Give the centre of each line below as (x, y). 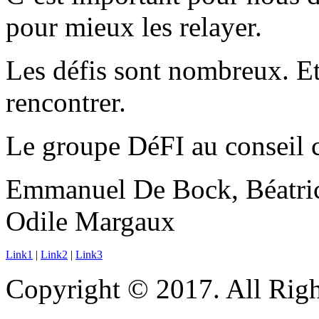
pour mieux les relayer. (134, 27)
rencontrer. (66, 103)
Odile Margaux (90, 221)
